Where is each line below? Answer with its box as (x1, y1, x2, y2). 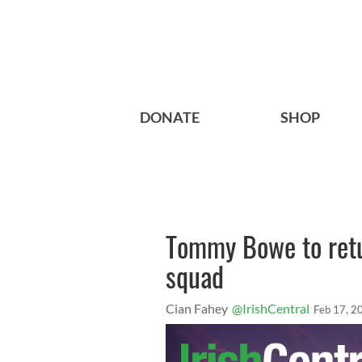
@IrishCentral (232, 301, 309, 317)
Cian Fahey (166, 301, 228, 317)
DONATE (140, 108, 200, 127)
